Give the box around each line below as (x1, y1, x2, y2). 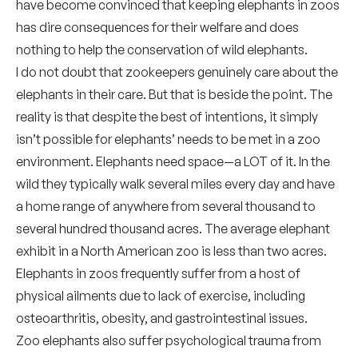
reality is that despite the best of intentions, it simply (16, 109, 318, 125)
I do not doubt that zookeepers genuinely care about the (16, 64, 338, 80)
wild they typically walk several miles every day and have (16, 176, 335, 192)
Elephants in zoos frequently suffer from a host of (16, 265, 300, 281)
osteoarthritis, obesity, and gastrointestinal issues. (16, 310, 308, 326)
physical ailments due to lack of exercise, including (16, 288, 305, 304)
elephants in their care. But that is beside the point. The (16, 86, 332, 102)
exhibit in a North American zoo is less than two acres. (16, 243, 327, 259)
